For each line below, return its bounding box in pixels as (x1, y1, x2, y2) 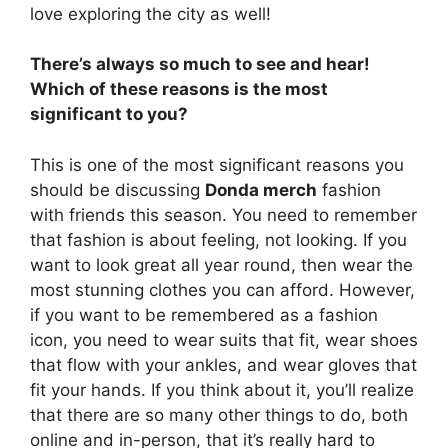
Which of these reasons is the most (30, 79, 328, 99)
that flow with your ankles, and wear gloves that (30, 354, 417, 375)
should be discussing (30, 179, 205, 200)
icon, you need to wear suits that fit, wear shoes (30, 329, 418, 350)
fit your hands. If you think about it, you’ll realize (30, 379, 414, 400)
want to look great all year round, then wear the (30, 254, 413, 275)
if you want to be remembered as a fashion (30, 304, 378, 325)
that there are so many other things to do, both (30, 404, 408, 425)
